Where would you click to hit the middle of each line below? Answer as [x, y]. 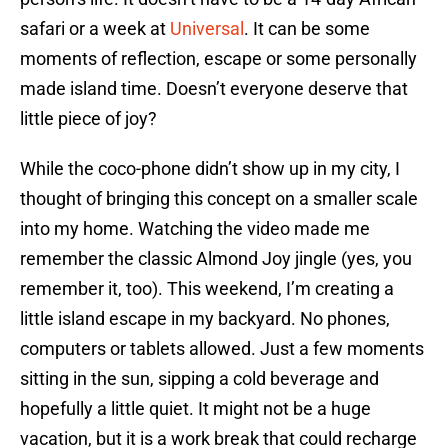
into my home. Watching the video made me [195, 229]
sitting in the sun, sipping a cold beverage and [199, 379]
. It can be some [307, 29]
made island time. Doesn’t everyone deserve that [214, 89]
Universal [207, 29]
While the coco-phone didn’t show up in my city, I [210, 169]
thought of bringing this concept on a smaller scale [219, 199]
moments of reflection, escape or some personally [218, 59]
